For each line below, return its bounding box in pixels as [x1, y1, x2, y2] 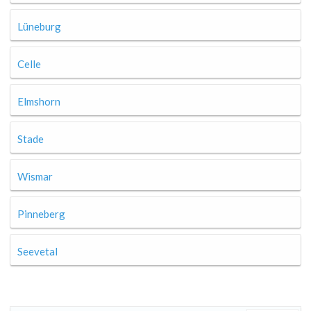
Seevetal [17, 245, 58, 258]
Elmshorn [17, 95, 60, 108]
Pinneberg [17, 208, 65, 220]
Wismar [17, 170, 53, 183]
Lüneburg [17, 20, 61, 33]
